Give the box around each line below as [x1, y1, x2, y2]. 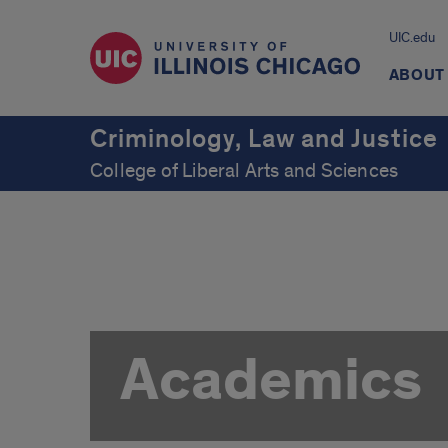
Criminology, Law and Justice [90, 123, 438, 155]
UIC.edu [388, 29, 435, 46]
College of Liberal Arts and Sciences [90, 159, 399, 183]
